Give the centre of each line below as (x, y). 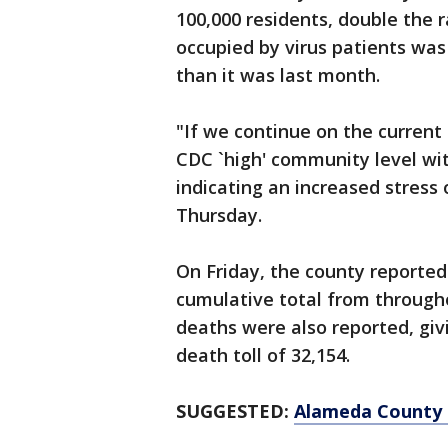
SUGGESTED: (235, 411)
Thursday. (219, 215)
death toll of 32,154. (263, 355)
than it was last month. (278, 75)
